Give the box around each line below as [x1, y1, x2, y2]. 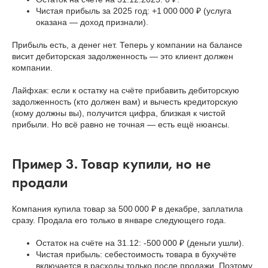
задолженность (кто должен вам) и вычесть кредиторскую [12, 97, 238, 107]
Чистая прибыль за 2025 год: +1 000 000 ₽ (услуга [36, 6, 232, 16]
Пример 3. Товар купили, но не [12, 154, 211, 173]
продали [12, 173, 68, 192]
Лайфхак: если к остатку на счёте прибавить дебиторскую [12, 86, 239, 96]
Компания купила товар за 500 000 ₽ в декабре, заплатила [12, 204, 243, 214]
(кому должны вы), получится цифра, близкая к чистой [12, 108, 226, 118]
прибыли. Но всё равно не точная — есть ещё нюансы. [12, 120, 230, 130]
